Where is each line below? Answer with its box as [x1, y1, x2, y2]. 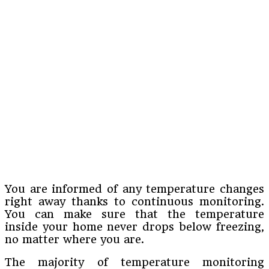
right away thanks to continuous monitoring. [5, 195, 264, 208]
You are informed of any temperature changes [5, 182, 264, 195]
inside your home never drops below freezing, [5, 220, 264, 233]
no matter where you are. [5, 232, 144, 246]
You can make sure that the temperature [5, 207, 264, 220]
